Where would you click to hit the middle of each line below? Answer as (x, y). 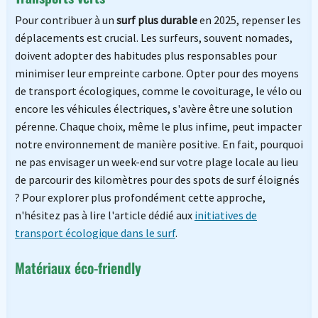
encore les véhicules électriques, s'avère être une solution (153, 108)
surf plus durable (157, 20)
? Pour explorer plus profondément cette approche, (140, 197)
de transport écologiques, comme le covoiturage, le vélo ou (158, 91)
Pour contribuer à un (65, 20)
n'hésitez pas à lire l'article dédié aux (104, 215)
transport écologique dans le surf (95, 232)
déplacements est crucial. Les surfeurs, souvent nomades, (153, 37)
